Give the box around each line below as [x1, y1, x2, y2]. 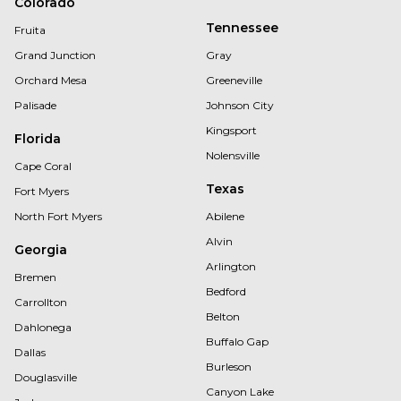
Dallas [14, 346, 46, 359]
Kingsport [206, 124, 257, 137]
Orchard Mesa [14, 73, 87, 87]
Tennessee [206, 20, 278, 36]
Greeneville [206, 73, 262, 87]
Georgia [14, 242, 67, 258]
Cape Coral [14, 159, 72, 173]
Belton [206, 310, 240, 323]
